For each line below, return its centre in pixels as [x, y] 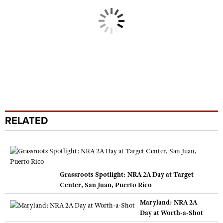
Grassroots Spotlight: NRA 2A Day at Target [127, 174]
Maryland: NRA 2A [168, 202]
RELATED [26, 121]
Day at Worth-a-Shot [171, 213]
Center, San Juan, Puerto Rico [106, 185]
